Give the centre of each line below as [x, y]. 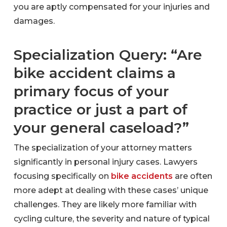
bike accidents [142, 176]
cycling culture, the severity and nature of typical [111, 218]
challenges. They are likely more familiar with [105, 204]
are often [192, 176]
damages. [34, 21]
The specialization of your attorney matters [103, 147]
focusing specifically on [62, 176]
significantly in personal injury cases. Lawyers [105, 162]
